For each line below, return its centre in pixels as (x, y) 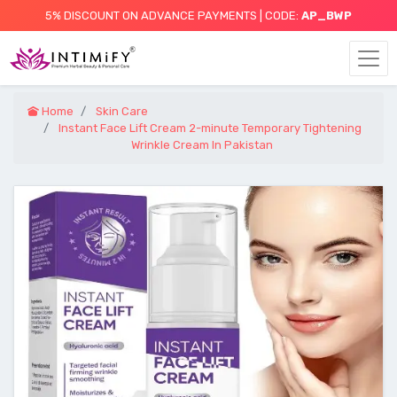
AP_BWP (327, 16)
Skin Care (122, 111)
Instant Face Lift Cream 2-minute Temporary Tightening (210, 128)
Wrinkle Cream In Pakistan (202, 145)
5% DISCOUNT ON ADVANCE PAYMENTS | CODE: (173, 16)
